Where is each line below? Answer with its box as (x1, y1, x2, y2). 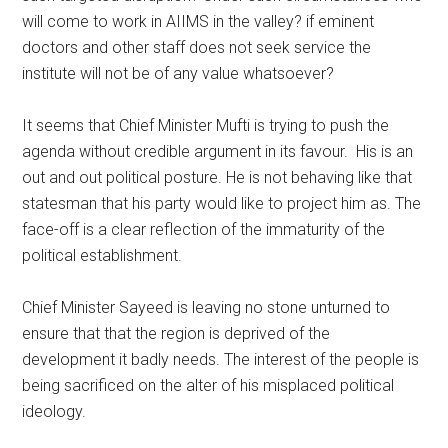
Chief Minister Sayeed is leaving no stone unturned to (22, 298, 391, 317)
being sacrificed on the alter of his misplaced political (22, 376, 395, 395)
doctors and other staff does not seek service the (22, 38, 372, 57)
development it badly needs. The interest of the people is (22, 350, 420, 369)
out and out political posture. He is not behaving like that (22, 168, 413, 187)
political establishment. (22, 246, 183, 265)
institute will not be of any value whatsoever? (22, 64, 335, 83)
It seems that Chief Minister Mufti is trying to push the (22, 116, 390, 135)
